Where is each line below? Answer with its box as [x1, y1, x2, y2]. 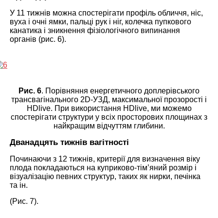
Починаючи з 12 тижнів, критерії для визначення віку [10, 154, 200, 163]
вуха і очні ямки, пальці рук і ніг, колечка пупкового [10, 17, 191, 26]
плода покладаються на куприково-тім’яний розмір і [10, 163, 197, 172]
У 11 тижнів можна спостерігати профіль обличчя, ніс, [10, 8, 203, 17]
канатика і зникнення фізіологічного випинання [10, 26, 180, 35]
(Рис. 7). [10, 197, 38, 205]
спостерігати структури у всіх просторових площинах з [11, 112, 207, 121]
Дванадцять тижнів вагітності [10, 137, 129, 147]
